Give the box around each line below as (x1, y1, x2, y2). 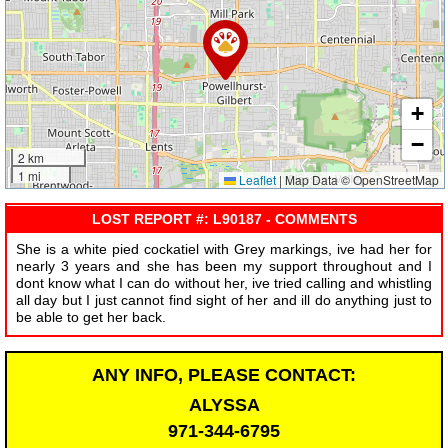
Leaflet (236, 171, 277, 189)
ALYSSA (188, 394, 260, 415)
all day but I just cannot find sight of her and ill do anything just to (15, 292, 433, 309)
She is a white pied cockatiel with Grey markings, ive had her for (15, 241, 433, 258)
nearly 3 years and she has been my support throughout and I (15, 258, 433, 275)
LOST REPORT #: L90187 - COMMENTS (91, 210, 357, 227)
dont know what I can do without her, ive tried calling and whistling (15, 275, 433, 292)
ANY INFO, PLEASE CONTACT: (92, 364, 356, 385)
